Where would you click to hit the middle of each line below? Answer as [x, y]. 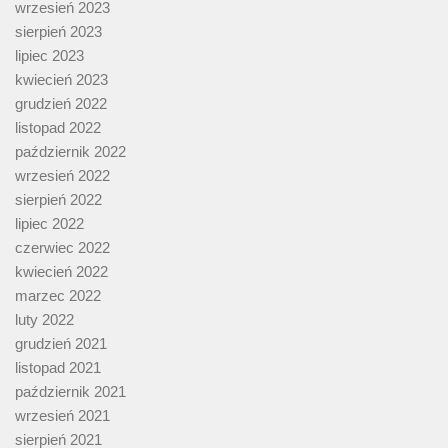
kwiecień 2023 [61, 80]
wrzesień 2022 [62, 176]
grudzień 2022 [61, 104]
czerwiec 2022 [62, 248]
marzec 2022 [58, 296]
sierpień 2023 [58, 32]
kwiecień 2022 [61, 272]
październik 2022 [70, 152]
